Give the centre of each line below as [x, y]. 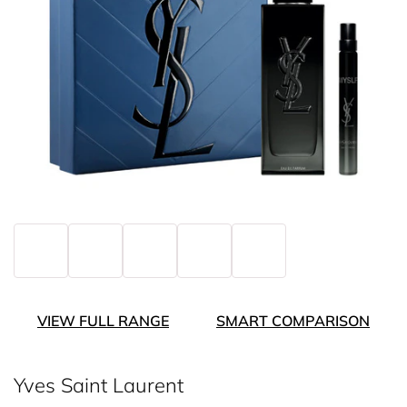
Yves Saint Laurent [99, 385]
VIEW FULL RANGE [103, 321]
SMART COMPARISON [293, 321]
